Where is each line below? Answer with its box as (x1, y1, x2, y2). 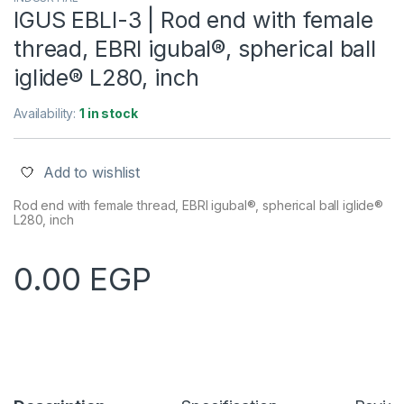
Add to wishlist (43, 162, 140, 181)
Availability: (14, 105, 80, 121)
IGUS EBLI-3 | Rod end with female (14, 5, 373, 33)
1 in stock (79, 105, 138, 121)
